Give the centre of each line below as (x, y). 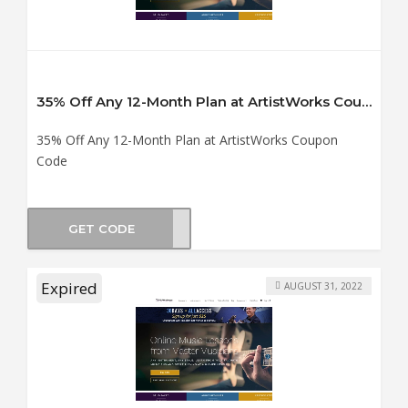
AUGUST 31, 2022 (323, 286)
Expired (69, 289)
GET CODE (101, 228)
